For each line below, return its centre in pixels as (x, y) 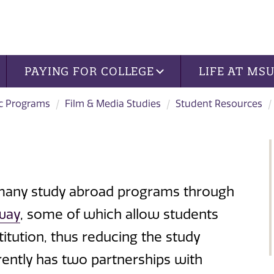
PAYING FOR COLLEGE (89, 71)
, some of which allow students (119, 215)
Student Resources (219, 103)
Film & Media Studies (113, 103)
